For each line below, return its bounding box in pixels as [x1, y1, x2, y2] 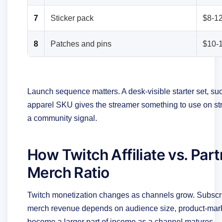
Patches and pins [51, 39, 111, 48]
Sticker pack [51, 13, 94, 22]
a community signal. [27, 113, 97, 122]
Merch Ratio [27, 161, 110, 183]
